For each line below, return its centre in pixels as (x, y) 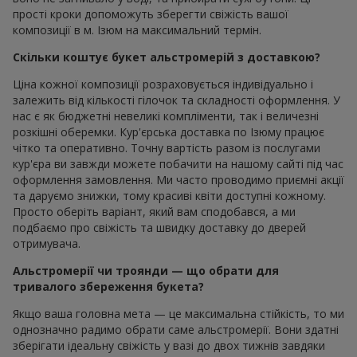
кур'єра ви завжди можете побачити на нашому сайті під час (178, 163)
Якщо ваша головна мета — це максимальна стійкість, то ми (178, 313)
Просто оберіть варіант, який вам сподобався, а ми (154, 211)
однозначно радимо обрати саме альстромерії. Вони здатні (176, 329)
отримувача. (47, 243)
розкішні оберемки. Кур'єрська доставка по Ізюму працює (169, 131)
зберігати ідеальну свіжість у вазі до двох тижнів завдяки (169, 345)
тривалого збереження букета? (108, 286)
